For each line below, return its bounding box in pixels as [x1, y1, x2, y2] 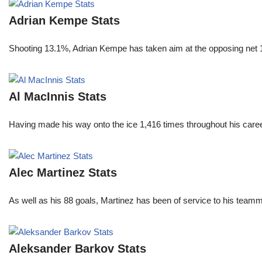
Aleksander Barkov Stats [9, 242, 146, 256]
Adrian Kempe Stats [9, 14, 120, 27]
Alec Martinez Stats [9, 166, 117, 180]
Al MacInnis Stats [9, 90, 106, 104]
